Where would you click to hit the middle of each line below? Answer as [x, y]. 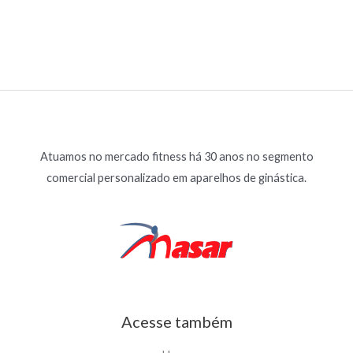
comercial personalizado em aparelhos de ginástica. [176, 177]
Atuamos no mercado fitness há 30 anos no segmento [176, 156]
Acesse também [176, 322]
